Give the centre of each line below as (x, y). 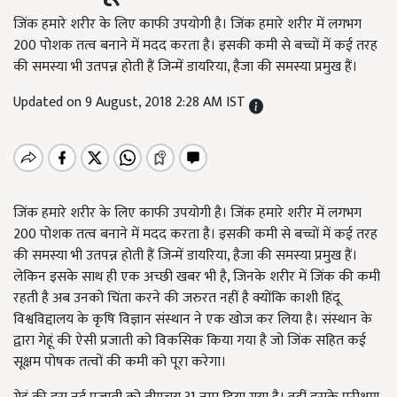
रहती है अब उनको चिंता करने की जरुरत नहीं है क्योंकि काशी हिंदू (177, 298)
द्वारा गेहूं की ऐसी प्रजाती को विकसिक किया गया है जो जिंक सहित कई (190, 341)
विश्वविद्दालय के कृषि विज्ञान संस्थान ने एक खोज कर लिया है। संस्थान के (193, 319)
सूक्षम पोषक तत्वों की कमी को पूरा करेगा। (120, 362)
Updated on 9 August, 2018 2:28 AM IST (131, 102)
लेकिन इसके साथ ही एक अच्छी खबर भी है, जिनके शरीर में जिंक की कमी (197, 277)
